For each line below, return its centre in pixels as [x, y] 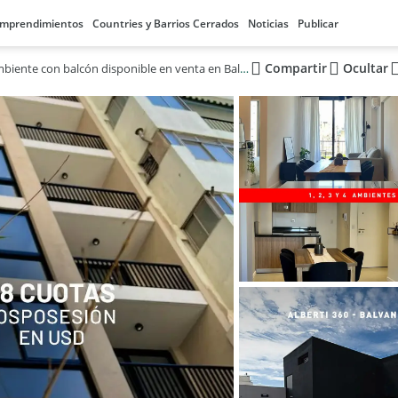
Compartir [295, 68]
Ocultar [365, 68]
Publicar [318, 24]
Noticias [268, 24]
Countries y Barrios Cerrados [166, 24]
